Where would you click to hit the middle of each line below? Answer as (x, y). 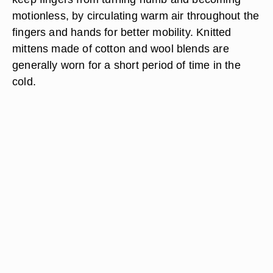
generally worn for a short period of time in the (126, 65)
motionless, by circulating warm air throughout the (136, 16)
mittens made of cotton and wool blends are (121, 48)
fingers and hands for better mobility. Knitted (122, 32)
